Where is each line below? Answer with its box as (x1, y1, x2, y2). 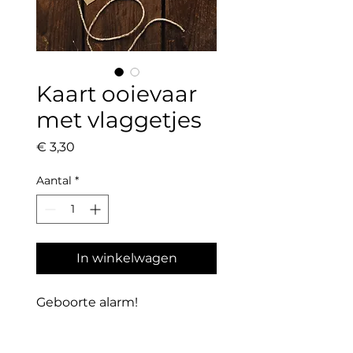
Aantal (36, 173, 72, 188)
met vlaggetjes (36, 106, 202, 134)
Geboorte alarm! (36, 295, 138, 310)
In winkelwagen (76, 251, 177, 266)
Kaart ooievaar (36, 80, 197, 108)
